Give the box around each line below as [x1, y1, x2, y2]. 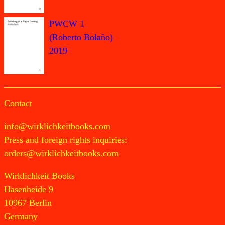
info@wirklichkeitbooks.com [4, 121, 110, 131]
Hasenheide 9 [4, 184, 53, 194]
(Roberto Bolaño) [49, 32, 113, 43]
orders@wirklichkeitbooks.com [4, 148, 119, 158]
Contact [4, 98, 32, 108]
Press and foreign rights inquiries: [4, 134, 127, 145]
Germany [4, 211, 38, 221]
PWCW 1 [49, 19, 84, 29]
